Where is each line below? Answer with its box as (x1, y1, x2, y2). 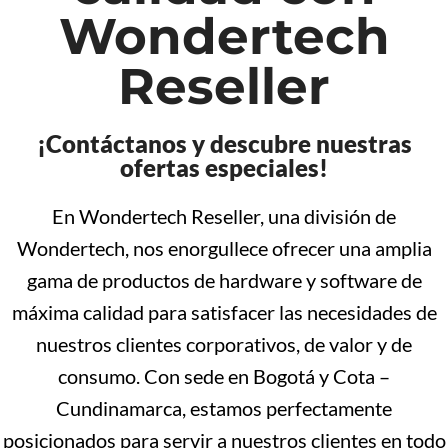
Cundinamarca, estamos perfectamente (56, 396, 392, 420)
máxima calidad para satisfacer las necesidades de (11, 300, 437, 324)
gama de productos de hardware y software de (26, 268, 422, 292)
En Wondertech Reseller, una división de (52, 204, 396, 228)
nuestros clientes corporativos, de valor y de (36, 332, 412, 356)
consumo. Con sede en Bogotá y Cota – (58, 364, 390, 388)
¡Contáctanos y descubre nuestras (36, 129, 412, 158)
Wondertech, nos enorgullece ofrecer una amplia (16, 236, 432, 260)
